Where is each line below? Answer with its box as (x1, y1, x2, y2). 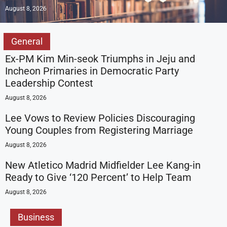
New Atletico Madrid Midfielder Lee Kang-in (5, 159, 201, 171)
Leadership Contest (5, 77, 93, 89)
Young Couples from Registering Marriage (5, 124, 193, 136)
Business (18, 212, 54, 222)
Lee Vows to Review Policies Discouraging (5, 112, 195, 124)
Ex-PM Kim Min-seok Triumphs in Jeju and (5, 53, 195, 65)
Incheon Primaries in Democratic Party (5, 65, 179, 77)
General (11, 36, 43, 47)
